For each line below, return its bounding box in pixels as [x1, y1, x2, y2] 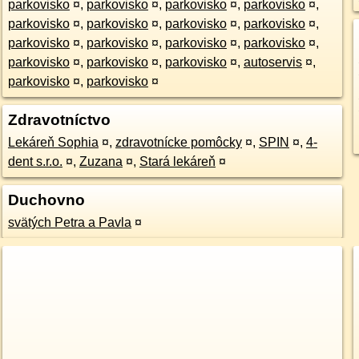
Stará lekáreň [139, 155, 216, 168]
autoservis [243, 55, 302, 69]
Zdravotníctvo [7, 111, 111, 128]
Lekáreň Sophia [7, 135, 99, 149]
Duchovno [7, 192, 85, 208]
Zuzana [79, 155, 123, 168]
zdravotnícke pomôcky [115, 135, 242, 149]
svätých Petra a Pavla [7, 216, 131, 229]
